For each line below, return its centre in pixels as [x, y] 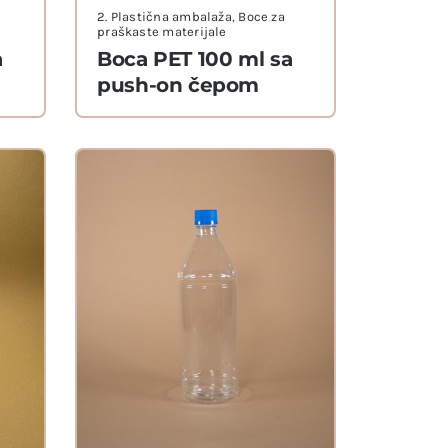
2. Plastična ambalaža [164, 17]
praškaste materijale [162, 32]
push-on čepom [178, 85]
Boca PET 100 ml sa [195, 59]
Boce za [261, 17]
